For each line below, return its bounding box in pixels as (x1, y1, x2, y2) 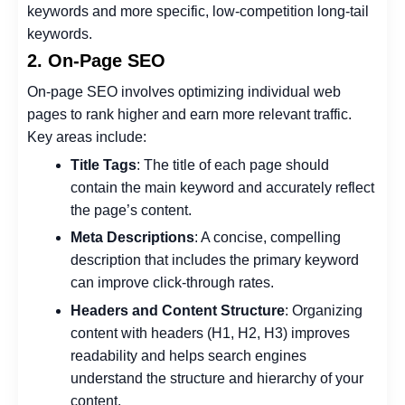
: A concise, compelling (194, 230, 341, 246)
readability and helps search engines (71, 347, 306, 363)
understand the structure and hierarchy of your (71, 370, 363, 386)
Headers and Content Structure (71, 302, 285, 318)
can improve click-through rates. (71, 275, 274, 291)
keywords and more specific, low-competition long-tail (27, 4, 369, 20)
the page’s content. (71, 202, 192, 218)
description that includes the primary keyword (71, 252, 359, 268)
